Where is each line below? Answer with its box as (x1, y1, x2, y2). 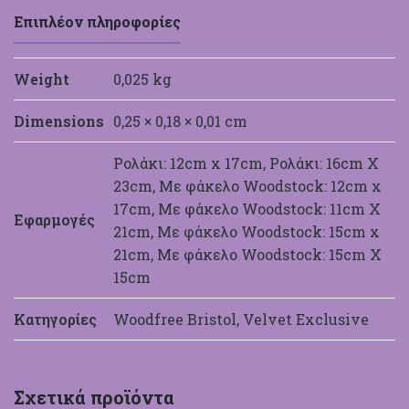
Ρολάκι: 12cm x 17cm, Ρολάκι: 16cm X (113, 153, 379, 173)
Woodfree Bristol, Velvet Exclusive (113, 309, 369, 330)
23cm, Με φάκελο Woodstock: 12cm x (113, 176, 382, 196)
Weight (14, 69, 69, 89)
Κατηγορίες (14, 309, 97, 330)
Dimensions (14, 111, 104, 131)
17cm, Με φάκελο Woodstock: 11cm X (113, 199, 381, 219)
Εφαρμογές (14, 210, 95, 230)
